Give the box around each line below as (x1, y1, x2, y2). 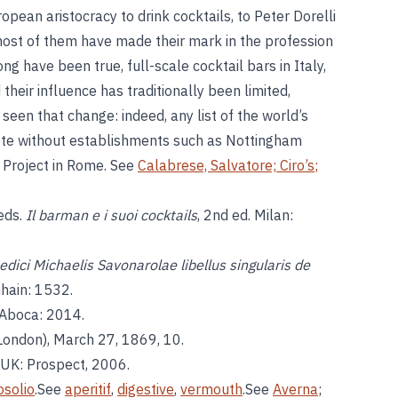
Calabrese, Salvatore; (138, 156, 280, 174)
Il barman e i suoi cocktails (26, 206, 197, 224)
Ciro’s (280, 156, 314, 174)
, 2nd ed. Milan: (197, 206, 293, 224)
